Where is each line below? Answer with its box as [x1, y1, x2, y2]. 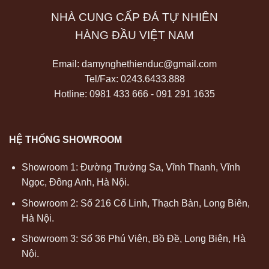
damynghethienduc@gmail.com [82, 59, 217, 70]
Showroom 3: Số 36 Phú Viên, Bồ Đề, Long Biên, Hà [21, 234, 246, 244]
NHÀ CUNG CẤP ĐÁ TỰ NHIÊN [51, 10, 218, 23]
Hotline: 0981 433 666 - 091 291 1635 [54, 89, 215, 100]
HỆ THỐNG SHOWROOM [9, 134, 122, 145]
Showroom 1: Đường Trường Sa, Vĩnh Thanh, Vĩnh [21, 162, 240, 173]
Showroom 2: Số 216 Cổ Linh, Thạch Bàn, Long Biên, [21, 198, 250, 208]
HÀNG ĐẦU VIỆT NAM [75, 28, 194, 41]
